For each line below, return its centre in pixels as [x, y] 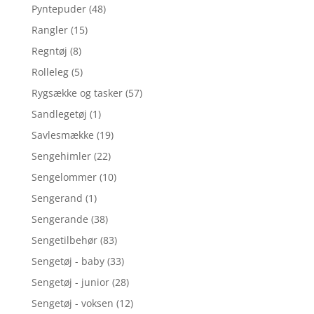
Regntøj [49, 50]
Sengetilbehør [64, 240]
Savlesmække [62, 135]
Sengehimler [61, 156]
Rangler [49, 29]
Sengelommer [64, 177]
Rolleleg [50, 71]
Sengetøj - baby [68, 261]
